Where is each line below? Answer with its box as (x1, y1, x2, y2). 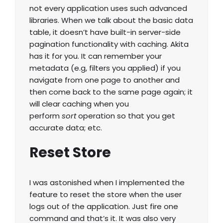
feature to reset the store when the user (29, 189, 182, 200)
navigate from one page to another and (29, 75, 180, 86)
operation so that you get (78, 111, 175, 121)
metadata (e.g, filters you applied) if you (29, 63, 181, 74)
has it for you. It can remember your (29, 51, 162, 62)
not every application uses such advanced (29, 3, 187, 14)
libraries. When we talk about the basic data (29, 15, 193, 26)
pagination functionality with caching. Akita (29, 39, 189, 50)
